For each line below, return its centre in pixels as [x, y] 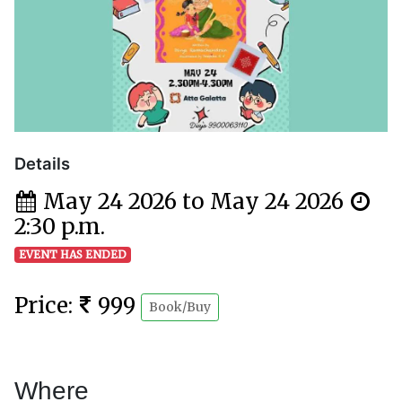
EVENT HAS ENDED [72, 255]
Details [42, 164]
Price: [46, 306]
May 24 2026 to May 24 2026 [193, 202]
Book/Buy [180, 307]
